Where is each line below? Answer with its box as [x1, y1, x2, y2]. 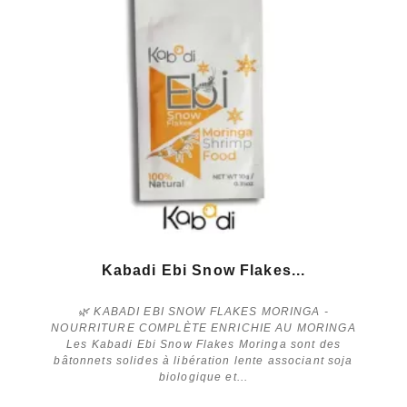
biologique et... [158, 370, 249, 383]
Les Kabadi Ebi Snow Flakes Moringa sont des [65, 337, 342, 351]
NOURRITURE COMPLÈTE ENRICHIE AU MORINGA [51, 321, 356, 334]
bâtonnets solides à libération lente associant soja [54, 353, 353, 367]
